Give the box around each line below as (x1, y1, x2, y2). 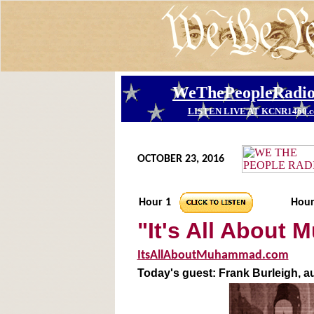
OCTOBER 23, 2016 (137, 153, 224, 165)
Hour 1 (138, 197, 171, 208)
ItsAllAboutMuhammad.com (137, 249, 289, 262)
